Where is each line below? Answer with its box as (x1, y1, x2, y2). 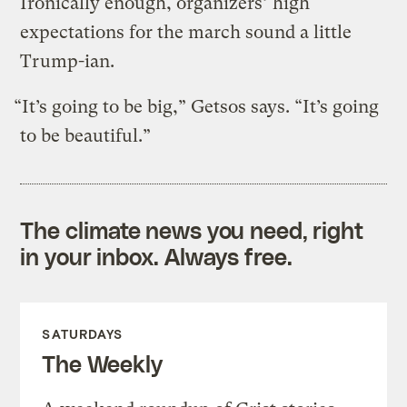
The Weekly (42, 349, 163, 377)
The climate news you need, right (20, 215, 364, 243)
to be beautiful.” (20, 124, 152, 146)
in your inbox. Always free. (20, 242, 293, 270)
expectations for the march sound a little (20, 21, 352, 43)
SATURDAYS (42, 325, 124, 342)
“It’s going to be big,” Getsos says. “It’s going (14, 95, 380, 117)
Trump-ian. (20, 50, 115, 72)
